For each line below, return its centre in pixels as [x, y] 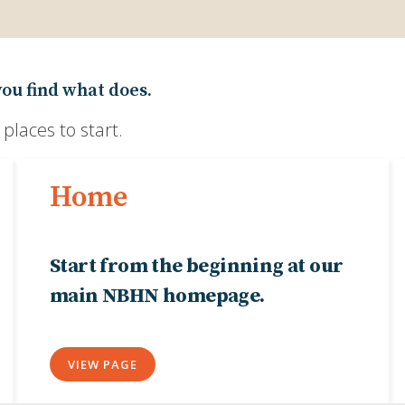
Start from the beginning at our [197, 266]
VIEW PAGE [103, 364]
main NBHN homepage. [157, 296]
